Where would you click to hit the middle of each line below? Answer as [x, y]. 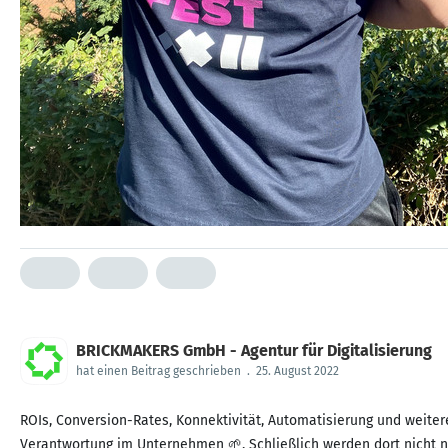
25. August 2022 [297, 371]
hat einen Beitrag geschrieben [158, 371]
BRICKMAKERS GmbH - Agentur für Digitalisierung [254, 350]
